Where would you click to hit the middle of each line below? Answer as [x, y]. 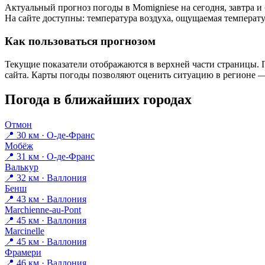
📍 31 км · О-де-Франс [50, 157]
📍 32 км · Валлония [46, 178]
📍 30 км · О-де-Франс [50, 135]
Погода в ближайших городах [98, 100]
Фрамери [23, 253]
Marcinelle [25, 231]
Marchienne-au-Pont [43, 210]
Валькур [22, 167]
